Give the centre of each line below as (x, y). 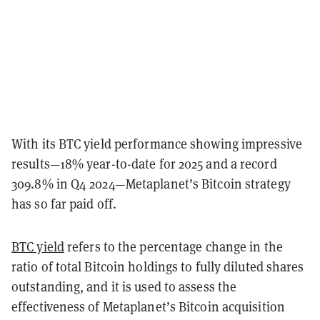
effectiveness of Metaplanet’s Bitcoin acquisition (148, 306)
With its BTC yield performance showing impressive (157, 144)
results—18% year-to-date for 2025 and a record (144, 164)
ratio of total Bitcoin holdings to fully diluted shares (158, 266)
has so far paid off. (64, 204)
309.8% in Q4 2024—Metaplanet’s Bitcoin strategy (151, 184)
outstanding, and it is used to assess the (124, 286)
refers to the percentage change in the (173, 246)
